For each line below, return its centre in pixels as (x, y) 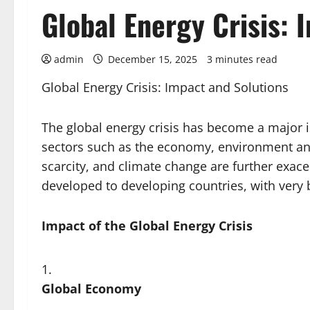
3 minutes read (242, 59)
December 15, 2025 (153, 59)
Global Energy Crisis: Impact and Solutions (165, 87)
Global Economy (91, 289)
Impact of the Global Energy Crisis (147, 226)
